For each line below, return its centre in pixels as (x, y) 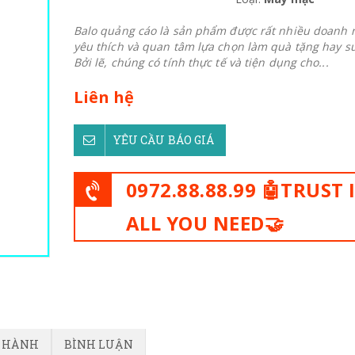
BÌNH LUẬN (98, 344)
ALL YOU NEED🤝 (205, 223)
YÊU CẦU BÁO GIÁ (164, 140)
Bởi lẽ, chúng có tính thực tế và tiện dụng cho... (201, 62)
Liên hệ (104, 97)
